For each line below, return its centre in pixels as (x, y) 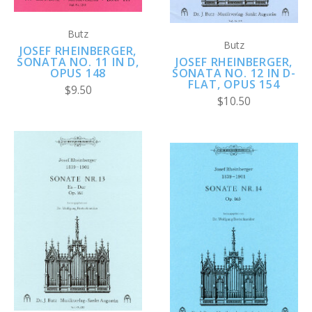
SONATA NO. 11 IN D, (78, 62)
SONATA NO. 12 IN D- (234, 73)
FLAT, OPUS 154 (234, 85)
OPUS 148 (78, 73)
